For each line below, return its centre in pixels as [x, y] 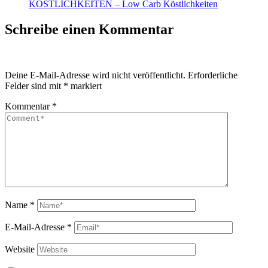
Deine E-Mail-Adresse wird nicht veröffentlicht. [95, 75]
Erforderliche [213, 75]
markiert [85, 86]
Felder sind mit [34, 86]
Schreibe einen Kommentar [89, 29]
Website [20, 249]
